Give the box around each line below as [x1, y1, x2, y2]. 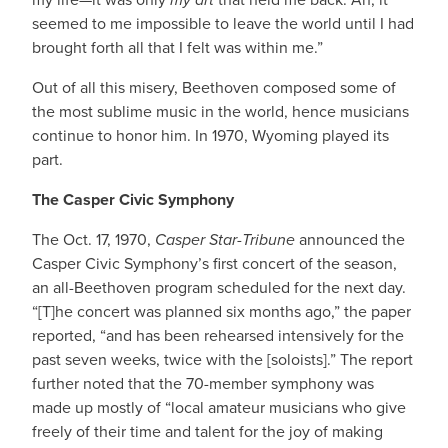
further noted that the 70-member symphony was [32, 372, 374, 395]
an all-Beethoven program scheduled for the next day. [32, 276, 406, 299]
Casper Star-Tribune [155, 228, 299, 251]
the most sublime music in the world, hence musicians [32, 100, 409, 123]
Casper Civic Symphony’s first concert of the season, [32, 252, 397, 275]
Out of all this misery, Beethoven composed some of [32, 76, 396, 99]
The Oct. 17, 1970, [32, 228, 155, 251]
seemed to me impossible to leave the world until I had [32, 12, 414, 35]
